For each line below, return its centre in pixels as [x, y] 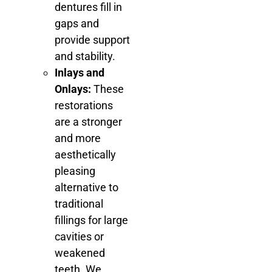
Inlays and [80, 72]
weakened [80, 253]
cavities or [79, 236]
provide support [92, 39]
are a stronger [88, 121]
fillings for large [91, 220]
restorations [84, 105]
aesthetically [85, 154]
